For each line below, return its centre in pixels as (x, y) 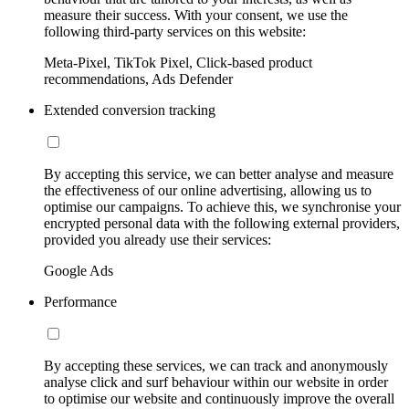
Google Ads (79, 270)
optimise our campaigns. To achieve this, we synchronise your (222, 206)
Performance (80, 301)
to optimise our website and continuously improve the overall (219, 398)
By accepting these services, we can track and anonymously (216, 365)
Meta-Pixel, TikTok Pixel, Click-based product (178, 62)
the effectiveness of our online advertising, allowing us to (208, 190)
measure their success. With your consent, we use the (196, 15)
